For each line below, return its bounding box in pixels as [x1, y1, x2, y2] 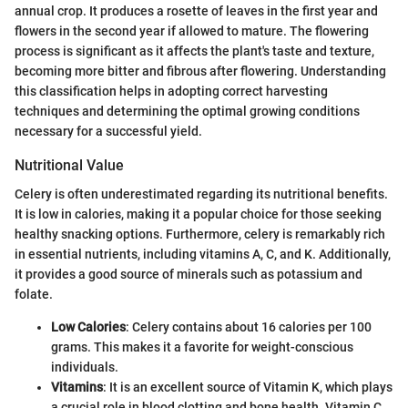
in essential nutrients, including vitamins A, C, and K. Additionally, [15, 247, 391, 261]
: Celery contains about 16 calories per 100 [126, 320, 372, 334]
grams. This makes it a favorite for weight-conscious [51, 340, 353, 354]
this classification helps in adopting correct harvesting [15, 83, 328, 98]
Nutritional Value [15, 156, 124, 174]
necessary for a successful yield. [15, 123, 202, 138]
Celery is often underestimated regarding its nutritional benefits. [15, 187, 388, 201]
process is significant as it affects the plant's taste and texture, [15, 43, 374, 58]
